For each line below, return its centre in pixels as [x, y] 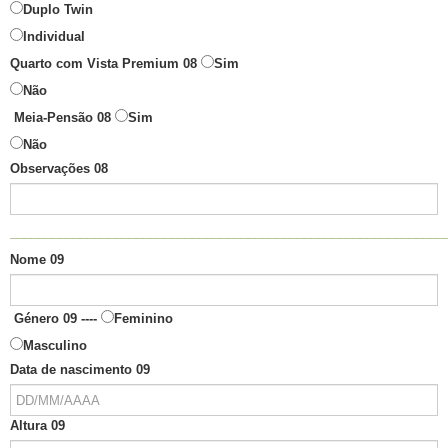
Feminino [143, 319]
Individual [54, 37]
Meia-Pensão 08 [62, 118]
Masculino [55, 346]
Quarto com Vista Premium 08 [103, 64]
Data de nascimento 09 [80, 370]
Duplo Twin [58, 10]
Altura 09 [37, 426]
